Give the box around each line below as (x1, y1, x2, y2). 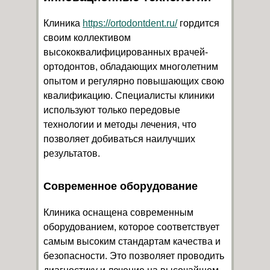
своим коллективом (43, 32, 131, 43)
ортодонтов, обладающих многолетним (43, 61, 218, 72)
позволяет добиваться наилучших (43, 133, 195, 144)
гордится (177, 17, 219, 28)
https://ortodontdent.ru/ (83, 17, 177, 28)
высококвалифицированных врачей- (43, 46, 208, 57)
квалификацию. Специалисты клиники (43, 90, 215, 101)
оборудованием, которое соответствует (43, 221, 219, 232)
